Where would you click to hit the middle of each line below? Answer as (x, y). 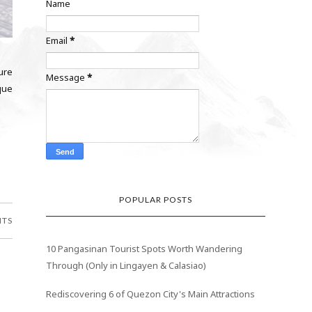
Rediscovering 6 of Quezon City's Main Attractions (151, 294)
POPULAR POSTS (156, 199)
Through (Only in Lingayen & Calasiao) (126, 265)
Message (67, 77)
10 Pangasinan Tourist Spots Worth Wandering (145, 248)
